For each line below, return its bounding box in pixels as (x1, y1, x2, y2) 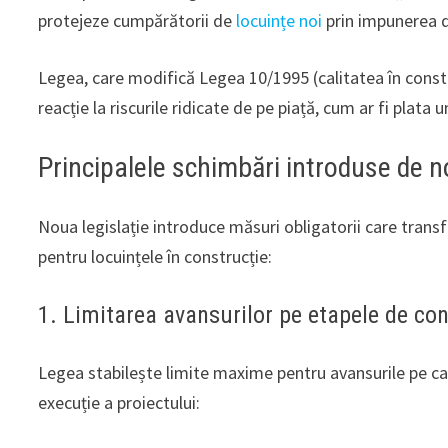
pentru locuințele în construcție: (38, 244, 273, 268)
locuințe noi (236, 8, 323, 32)
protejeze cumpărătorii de (38, 8, 237, 32)
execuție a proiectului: (38, 390, 201, 414)
